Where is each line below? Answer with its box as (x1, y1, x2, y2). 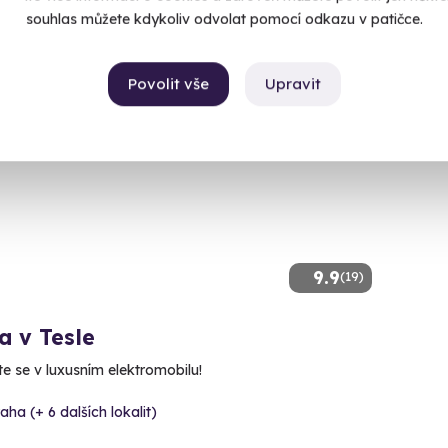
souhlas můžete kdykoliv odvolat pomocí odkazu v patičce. (25, 10, 423, 29)
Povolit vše (127, 74, 209, 94)
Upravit (264, 74, 321, 94)
